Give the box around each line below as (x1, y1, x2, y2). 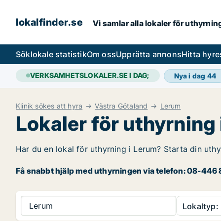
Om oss (86, 49, 116, 59)
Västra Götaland (95, 102, 148, 110)
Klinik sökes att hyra (16, 102, 83, 110)
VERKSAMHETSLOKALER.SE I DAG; (30, 71, 149, 79)
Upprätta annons (116, 49, 182, 59)
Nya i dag (174, 72, 207, 80)
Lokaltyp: (183, 201, 219, 211)
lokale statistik (30, 49, 87, 59)
